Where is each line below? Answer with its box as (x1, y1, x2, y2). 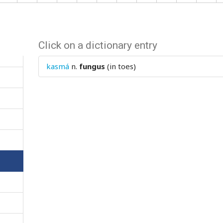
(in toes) (105, 61, 136, 71)
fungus (79, 61, 106, 71)
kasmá (46, 61, 70, 71)
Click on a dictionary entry (38, 39, 158, 51)
